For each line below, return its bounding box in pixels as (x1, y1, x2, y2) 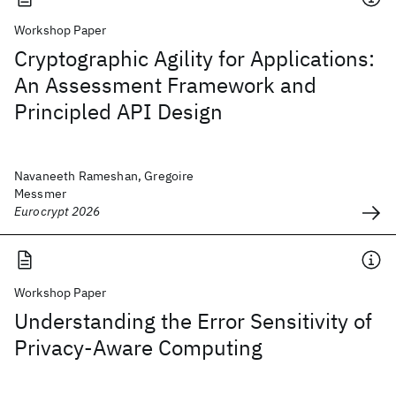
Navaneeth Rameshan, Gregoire (14, 168, 194, 184)
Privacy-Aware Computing (14, 333, 263, 362)
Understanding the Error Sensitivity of (14, 307, 372, 335)
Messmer (14, 186, 67, 202)
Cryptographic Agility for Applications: (14, 44, 375, 72)
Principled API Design (14, 97, 223, 126)
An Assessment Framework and (14, 71, 316, 99)
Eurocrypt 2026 (14, 203, 101, 219)
